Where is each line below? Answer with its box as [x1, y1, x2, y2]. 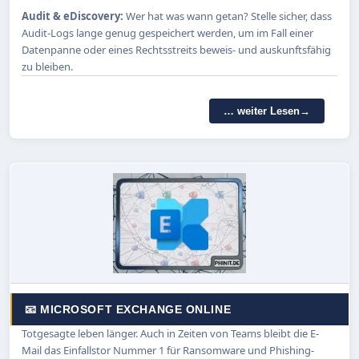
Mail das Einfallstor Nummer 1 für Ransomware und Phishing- [22, 342, 314, 357]
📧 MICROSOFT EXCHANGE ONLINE [25, 302, 232, 316]
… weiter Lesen [224, 104, 300, 117]
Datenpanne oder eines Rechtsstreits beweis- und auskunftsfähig [22, 42, 331, 57]
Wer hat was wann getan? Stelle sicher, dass [126, 8, 332, 23]
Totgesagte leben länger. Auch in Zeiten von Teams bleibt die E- [22, 325, 319, 341]
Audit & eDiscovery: [22, 8, 126, 23]
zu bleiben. [22, 58, 73, 74]
